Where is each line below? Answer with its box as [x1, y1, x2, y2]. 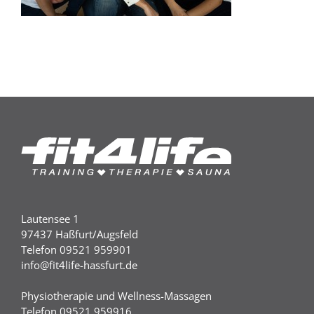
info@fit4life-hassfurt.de [21, 258, 137, 273]
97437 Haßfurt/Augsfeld [21, 227, 138, 242]
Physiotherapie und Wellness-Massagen [21, 289, 212, 303]
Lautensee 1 [21, 212, 79, 226]
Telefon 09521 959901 [21, 243, 132, 257]
